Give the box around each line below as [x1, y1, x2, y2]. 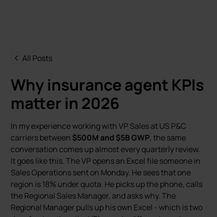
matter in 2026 [11, 93, 120, 114]
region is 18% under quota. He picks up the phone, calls [11, 179, 203, 189]
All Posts [22, 53, 53, 63]
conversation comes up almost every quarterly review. [11, 144, 201, 155]
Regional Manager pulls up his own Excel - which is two [11, 202, 203, 213]
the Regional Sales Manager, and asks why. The [11, 190, 176, 201]
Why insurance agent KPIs [11, 74, 204, 95]
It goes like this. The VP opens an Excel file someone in [11, 155, 201, 166]
